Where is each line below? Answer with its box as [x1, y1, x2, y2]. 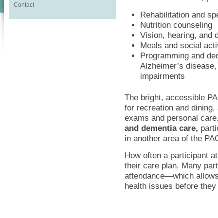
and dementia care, [124, 123, 198, 132]
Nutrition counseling [140, 20, 212, 29]
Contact [14, 1, 35, 8]
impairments [140, 71, 185, 80]
